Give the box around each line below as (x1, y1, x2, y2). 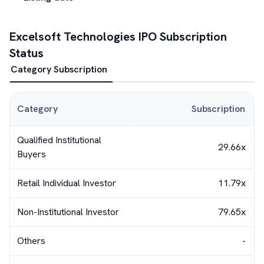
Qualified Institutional (17, 134, 101, 146)
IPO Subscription (136, 29, 227, 44)
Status (9, 45, 44, 61)
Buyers (17, 148, 46, 160)
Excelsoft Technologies (9, 29, 136, 44)
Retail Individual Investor (17, 177, 116, 189)
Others (17, 235, 45, 247)
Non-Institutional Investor (17, 206, 119, 218)
